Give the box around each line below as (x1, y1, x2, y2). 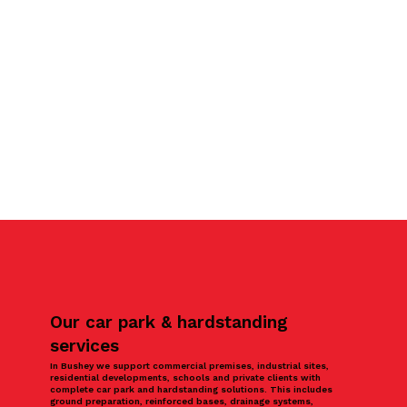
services (50, 334, 120, 356)
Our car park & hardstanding (50, 311, 289, 333)
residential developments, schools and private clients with (50, 372, 322, 382)
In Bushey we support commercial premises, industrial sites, (50, 360, 330, 371)
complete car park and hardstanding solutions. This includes (50, 383, 333, 394)
